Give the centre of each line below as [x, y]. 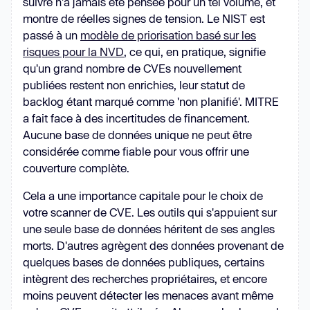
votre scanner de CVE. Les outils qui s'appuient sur [150, 212]
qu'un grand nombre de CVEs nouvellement [132, 68]
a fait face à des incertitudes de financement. [136, 118]
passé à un [52, 35]
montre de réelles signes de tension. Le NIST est [144, 18]
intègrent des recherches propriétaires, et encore [145, 279]
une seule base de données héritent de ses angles [149, 229]
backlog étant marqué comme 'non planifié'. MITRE [151, 101]
